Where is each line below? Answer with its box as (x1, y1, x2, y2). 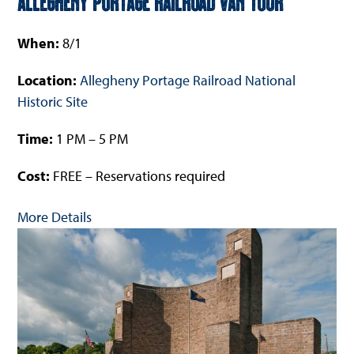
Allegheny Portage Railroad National (80, 70, 296, 89)
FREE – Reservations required (53, 166, 226, 185)
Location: (17, 70, 81, 89)
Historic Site (17, 92, 88, 111)
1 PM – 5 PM (53, 129, 129, 148)
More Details (17, 207, 92, 226)
